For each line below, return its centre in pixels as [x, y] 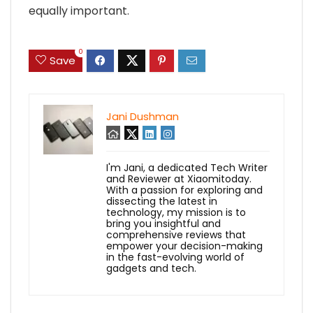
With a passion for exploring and [184, 190]
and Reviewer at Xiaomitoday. [179, 179]
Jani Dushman [143, 117]
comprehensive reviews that [176, 235]
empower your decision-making [184, 246]
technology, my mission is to [176, 213]
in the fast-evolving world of [175, 257]
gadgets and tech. [151, 269]
